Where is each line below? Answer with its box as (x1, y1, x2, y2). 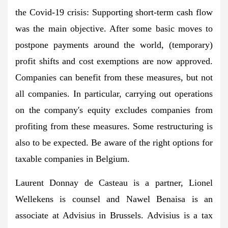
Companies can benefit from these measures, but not (15, 72, 213, 82)
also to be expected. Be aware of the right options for (15, 137, 213, 148)
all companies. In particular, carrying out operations (15, 88, 213, 99)
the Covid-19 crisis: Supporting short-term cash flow (15, 7, 213, 17)
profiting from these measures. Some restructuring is (15, 121, 213, 131)
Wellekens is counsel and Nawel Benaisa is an (15, 193, 213, 204)
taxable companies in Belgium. (15, 153, 130, 164)
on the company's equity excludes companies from (15, 104, 213, 115)
